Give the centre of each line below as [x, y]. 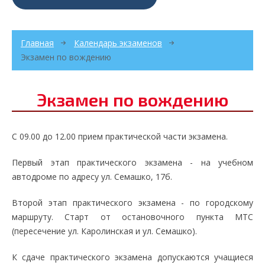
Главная [37, 43]
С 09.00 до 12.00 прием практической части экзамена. [120, 136]
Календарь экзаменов [118, 43]
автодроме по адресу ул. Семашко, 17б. [92, 177]
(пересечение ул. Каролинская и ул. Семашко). [104, 231]
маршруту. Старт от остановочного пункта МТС [132, 217]
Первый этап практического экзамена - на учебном [132, 162]
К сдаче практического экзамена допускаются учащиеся [132, 257]
